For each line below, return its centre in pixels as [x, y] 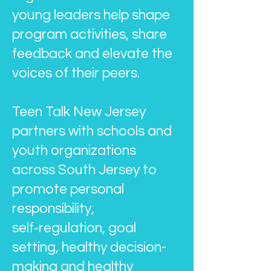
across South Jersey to [84, 170]
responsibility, [53, 209]
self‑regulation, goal [74, 228]
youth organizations [74, 151]
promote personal [68, 189]
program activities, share [90, 34]
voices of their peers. [76, 73]
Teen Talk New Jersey [79, 112]
